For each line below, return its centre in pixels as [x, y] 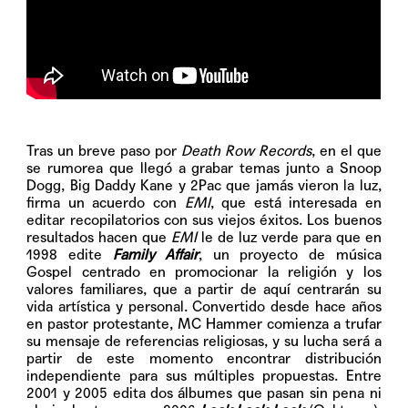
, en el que [346, 151]
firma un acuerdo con [106, 203]
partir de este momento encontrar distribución [204, 359]
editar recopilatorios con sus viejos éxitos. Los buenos [204, 220]
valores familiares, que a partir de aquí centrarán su [204, 290]
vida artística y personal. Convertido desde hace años [204, 307]
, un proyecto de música [290, 255]
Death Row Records [246, 151]
